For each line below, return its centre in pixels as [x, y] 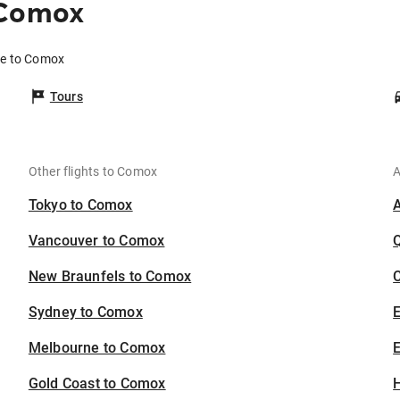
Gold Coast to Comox [97, 384]
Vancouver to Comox [96, 241]
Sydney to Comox [85, 312]
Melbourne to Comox [97, 348]
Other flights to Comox [93, 172]
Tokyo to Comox [80, 205]
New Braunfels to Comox [110, 277]
